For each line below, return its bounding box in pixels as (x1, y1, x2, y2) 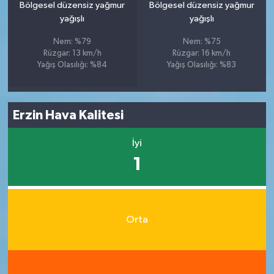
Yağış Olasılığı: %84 (37, 61, 108, 70)
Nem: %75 (182, 38, 221, 46)
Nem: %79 (53, 38, 92, 46)
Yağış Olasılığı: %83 (167, 61, 237, 70)
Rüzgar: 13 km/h (43, 50, 102, 58)
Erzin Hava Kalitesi (13, 108, 124, 122)
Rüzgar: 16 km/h (172, 50, 231, 58)
